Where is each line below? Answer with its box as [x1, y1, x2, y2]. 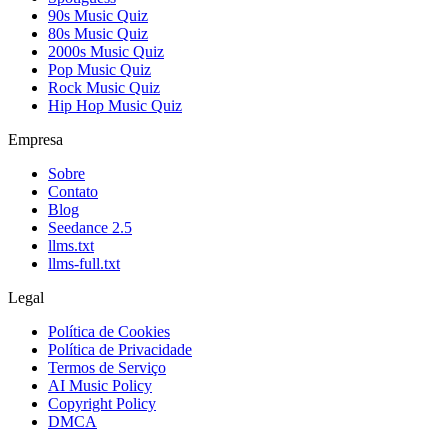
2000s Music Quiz [48, 43, 164, 61]
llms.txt [48, 237, 94, 255]
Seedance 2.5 [48, 219, 132, 237]
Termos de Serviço [48, 359, 166, 377]
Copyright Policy [48, 395, 156, 413]
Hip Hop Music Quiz [48, 97, 182, 115]
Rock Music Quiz [48, 79, 160, 97]
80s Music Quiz [48, 25, 148, 43]
